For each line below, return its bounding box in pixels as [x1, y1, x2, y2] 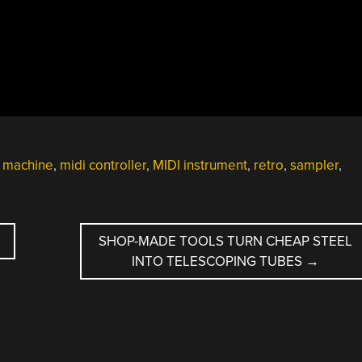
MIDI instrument [152, 156, 247, 174]
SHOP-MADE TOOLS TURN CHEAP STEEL [98, 232, 352, 250]
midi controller [59, 156, 146, 174]
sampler [289, 156, 339, 174]
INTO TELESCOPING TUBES [131, 252, 305, 270]
